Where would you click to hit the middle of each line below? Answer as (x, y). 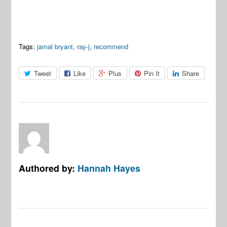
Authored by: (48, 168)
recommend (111, 46)
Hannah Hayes (109, 168)
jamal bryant (55, 46)
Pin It (152, 73)
